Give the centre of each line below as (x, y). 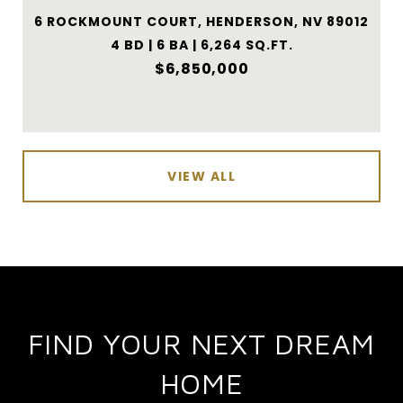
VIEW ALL (201, 176)
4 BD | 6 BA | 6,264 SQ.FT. (201, 45)
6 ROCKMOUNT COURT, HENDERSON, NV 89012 (201, 21)
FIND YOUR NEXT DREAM (201, 343)
